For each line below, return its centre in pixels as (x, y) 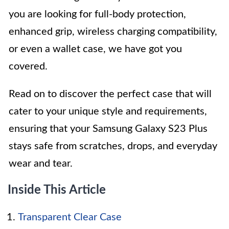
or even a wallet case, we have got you (95, 49)
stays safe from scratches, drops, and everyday (113, 146)
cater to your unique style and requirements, (108, 111)
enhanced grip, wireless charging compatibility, (113, 31)
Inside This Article (57, 190)
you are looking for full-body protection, (97, 14)
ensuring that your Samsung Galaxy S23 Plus (108, 129)
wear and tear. (41, 163)
